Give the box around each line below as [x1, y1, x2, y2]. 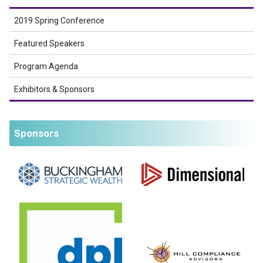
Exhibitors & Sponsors [14, 85, 95, 94]
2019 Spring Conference [14, 16, 104, 25]
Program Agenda [14, 62, 78, 71]
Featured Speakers [14, 39, 85, 48]
